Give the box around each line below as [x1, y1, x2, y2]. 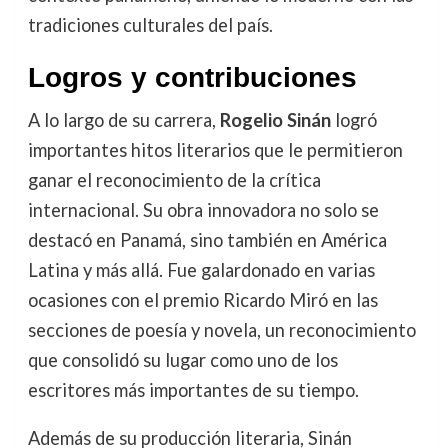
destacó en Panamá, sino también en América [27, 229, 387, 252]
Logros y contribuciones [27, 62, 357, 94]
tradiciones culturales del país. [27, 14, 273, 37]
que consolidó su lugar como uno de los [27, 349, 338, 372]
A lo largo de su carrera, [27, 109, 220, 132]
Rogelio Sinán [219, 109, 331, 132]
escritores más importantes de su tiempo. [27, 379, 359, 402]
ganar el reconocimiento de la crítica [27, 169, 321, 192]
